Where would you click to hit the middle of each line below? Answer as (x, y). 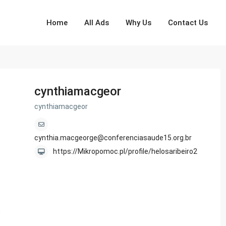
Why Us (139, 23)
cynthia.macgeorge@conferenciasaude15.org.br (113, 138)
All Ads (97, 23)
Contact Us (188, 23)
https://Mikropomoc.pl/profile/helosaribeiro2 (125, 152)
